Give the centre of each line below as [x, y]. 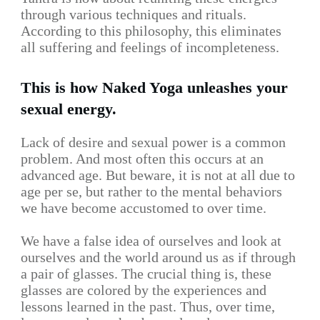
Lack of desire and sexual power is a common [153, 142]
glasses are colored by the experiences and [144, 290]
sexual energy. [69, 109]
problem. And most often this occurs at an [142, 159]
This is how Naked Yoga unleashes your [154, 88]
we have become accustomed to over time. [144, 208]
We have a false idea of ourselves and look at [151, 241]
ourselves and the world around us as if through [158, 257]
